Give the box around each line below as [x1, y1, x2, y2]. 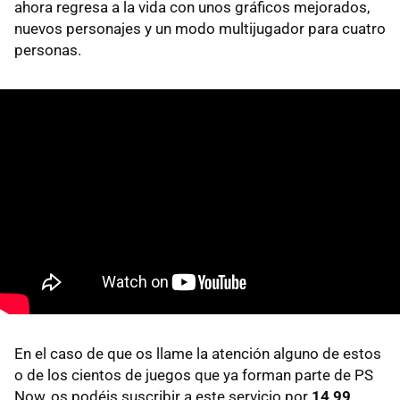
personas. [14, 40, 81, 59]
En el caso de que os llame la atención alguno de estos [14, 344, 381, 362]
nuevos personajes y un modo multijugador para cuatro [14, 19, 386, 37]
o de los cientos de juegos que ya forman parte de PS [14, 365, 373, 384]
